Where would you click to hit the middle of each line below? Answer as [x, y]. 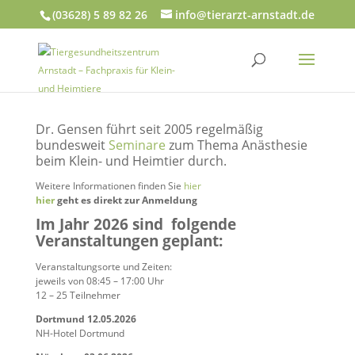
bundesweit [72, 145]
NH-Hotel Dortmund [80, 333]
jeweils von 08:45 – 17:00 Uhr [99, 281]
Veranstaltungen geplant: [129, 240]
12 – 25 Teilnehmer [78, 295]
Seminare [137, 145]
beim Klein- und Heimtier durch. [131, 161]
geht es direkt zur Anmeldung [126, 200]
